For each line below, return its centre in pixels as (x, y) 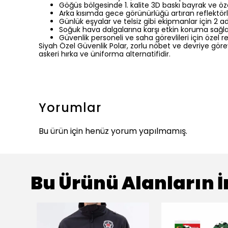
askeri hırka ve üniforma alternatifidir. (105, 54)
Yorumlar (70, 108)
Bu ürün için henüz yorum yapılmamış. (113, 131)
